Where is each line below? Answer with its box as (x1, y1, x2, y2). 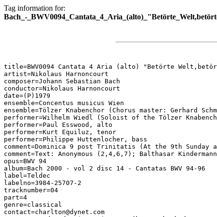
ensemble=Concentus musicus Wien (4, 99, 124, 107)
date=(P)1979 (4, 92, 50, 99)
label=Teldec (4, 172, 50, 179)
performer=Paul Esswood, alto (4, 121, 112, 128)
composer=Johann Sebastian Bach (4, 77, 120, 85)
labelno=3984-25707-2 (4, 179, 81, 186)
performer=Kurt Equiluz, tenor (4, 128, 116, 136)
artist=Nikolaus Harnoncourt (4, 70, 108, 77)
